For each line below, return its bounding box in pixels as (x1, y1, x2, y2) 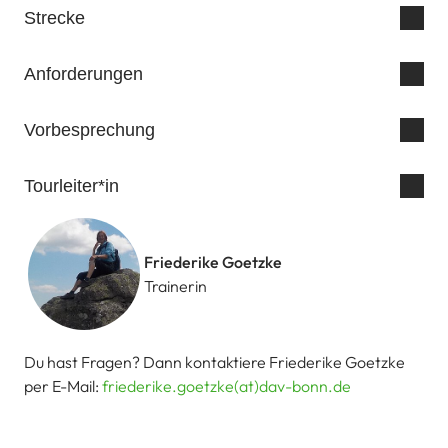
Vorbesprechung (24, 119, 155, 140)
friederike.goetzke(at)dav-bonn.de (102, 376, 351, 396)
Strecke (24, 7, 85, 28)
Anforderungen (24, 63, 143, 84)
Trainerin (144, 276, 207, 296)
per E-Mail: (24, 376, 102, 396)
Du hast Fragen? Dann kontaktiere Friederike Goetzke (24, 352, 405, 372)
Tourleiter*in (24, 175, 119, 196)
